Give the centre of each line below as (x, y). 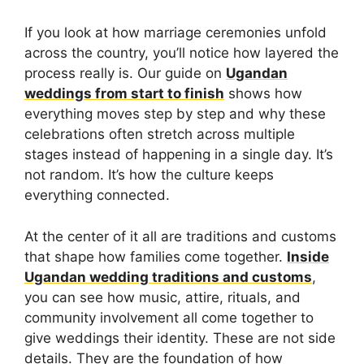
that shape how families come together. (156, 256)
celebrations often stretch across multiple (160, 134)
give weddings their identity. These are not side (180, 338)
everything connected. (97, 195)
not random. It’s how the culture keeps (149, 175)
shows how (263, 94)
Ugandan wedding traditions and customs (168, 277)
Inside (308, 256)
